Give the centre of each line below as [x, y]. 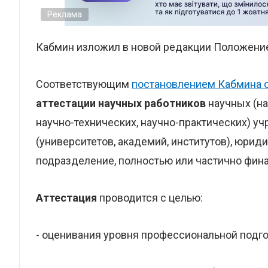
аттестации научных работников [122, 103]
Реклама [65, 14]
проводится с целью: [150, 198]
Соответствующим [84, 84]
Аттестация [66, 198]
